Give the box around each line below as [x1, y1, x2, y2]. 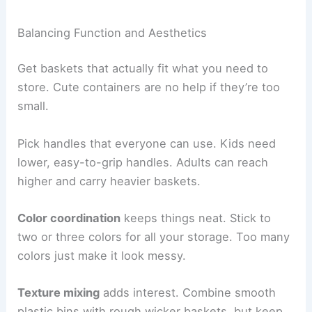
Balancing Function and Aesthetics [17, 25, 208, 40]
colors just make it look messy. [17, 248, 187, 263]
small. [17, 99, 49, 114]
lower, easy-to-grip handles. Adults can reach [17, 155, 269, 169]
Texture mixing [17, 286, 100, 300]
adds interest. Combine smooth [100, 286, 276, 300]
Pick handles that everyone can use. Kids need [17, 136, 276, 150]
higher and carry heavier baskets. [17, 173, 201, 188]
